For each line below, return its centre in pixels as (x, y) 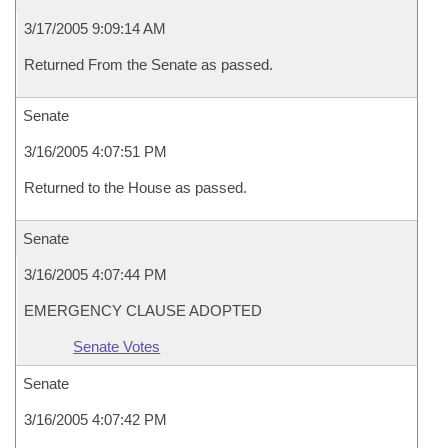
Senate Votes (117, 346)
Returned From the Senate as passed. (148, 64)
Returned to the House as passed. (135, 187)
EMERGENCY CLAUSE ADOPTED (143, 310)
